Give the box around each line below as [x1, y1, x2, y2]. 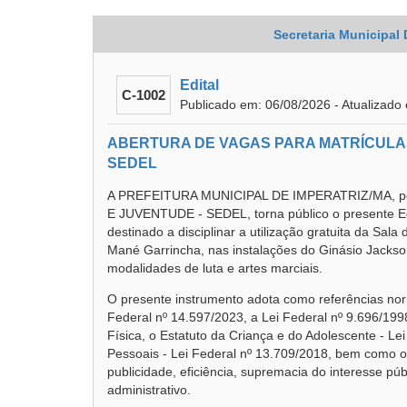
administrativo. [107, 382, 191, 397]
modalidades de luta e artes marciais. [107, 261, 323, 275]
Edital [180, 77, 219, 93]
